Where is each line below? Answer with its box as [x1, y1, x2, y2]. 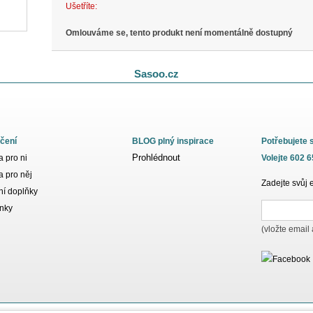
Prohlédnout [132, 152, 180, 163]
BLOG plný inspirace [132, 136, 214, 146]
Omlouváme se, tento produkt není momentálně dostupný [66, 28, 293, 38]
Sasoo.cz [134, 68, 179, 80]
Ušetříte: [66, 1, 97, 11]
